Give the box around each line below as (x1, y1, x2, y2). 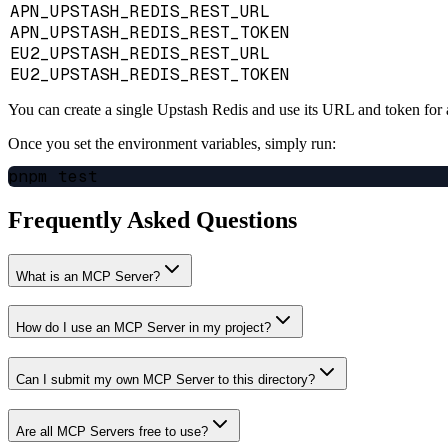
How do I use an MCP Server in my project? (16, 320, 271, 336)
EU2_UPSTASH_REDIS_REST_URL (9, 42, 270, 64)
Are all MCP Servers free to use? (16, 423, 208, 439)
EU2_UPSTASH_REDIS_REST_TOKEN (9, 63, 290, 85)
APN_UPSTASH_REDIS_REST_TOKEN (9, 21, 290, 43)
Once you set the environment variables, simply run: (8, 134, 336, 152)
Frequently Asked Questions (8, 206, 297, 233)
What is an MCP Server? (16, 268, 160, 284)
